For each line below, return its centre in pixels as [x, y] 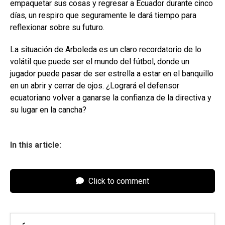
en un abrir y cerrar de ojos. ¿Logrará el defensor [95, 85]
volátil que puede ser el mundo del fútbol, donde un [100, 61]
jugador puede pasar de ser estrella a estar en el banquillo [112, 73]
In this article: [36, 145]
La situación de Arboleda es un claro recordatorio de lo [106, 49]
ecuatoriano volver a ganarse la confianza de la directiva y [111, 97]
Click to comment [118, 181]
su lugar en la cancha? [48, 109]
